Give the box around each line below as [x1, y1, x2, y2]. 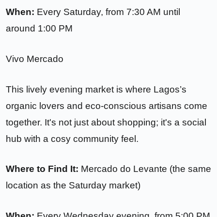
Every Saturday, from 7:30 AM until [34, 7, 180, 17]
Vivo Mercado [6, 53, 63, 64]
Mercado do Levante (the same [78, 164, 211, 174]
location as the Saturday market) [6, 180, 140, 191]
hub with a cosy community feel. [6, 133, 139, 144]
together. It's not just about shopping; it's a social [6, 117, 206, 127]
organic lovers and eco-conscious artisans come [6, 100, 207, 111]
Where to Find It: [6, 164, 78, 174]
